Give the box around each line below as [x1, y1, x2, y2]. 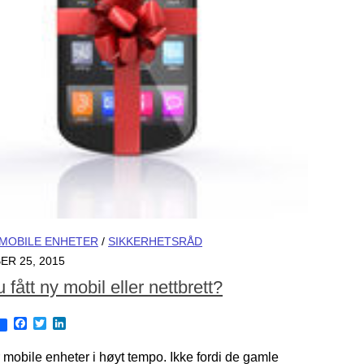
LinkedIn [66, 316, 115, 331]
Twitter [46, 316, 84, 331]
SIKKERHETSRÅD [108, 235, 202, 248]
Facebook [27, 316, 84, 331]
